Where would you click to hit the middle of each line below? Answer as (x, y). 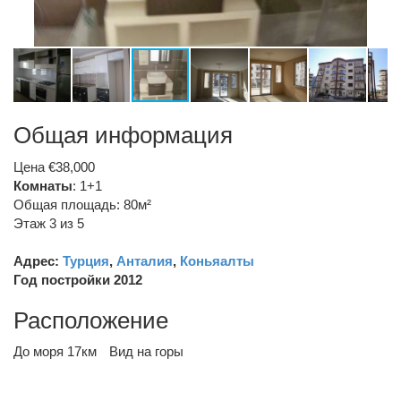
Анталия (145, 260)
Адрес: (38, 260)
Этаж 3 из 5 (49, 223)
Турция (86, 260)
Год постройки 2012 (78, 279)
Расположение (91, 320)
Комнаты (43, 185)
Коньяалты (217, 260)
